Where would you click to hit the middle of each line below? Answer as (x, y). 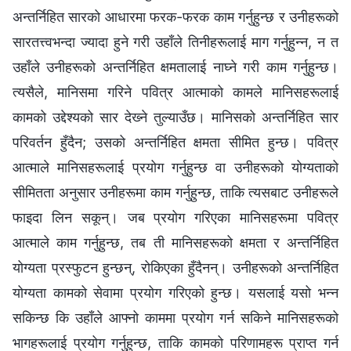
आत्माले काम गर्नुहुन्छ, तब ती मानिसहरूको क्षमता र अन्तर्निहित (175, 242)
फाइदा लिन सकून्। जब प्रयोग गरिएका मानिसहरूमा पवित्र (175, 217)
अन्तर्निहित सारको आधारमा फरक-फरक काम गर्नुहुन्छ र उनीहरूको (175, 16)
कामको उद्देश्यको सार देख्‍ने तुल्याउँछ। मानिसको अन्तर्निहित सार (175, 117)
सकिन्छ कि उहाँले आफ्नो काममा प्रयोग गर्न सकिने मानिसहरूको (175, 317)
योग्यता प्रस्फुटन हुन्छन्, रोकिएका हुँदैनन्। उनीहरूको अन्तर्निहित (175, 267)
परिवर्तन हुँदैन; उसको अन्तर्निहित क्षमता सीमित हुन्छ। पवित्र (175, 142)
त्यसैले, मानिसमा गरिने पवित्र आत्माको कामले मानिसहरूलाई (175, 92)
